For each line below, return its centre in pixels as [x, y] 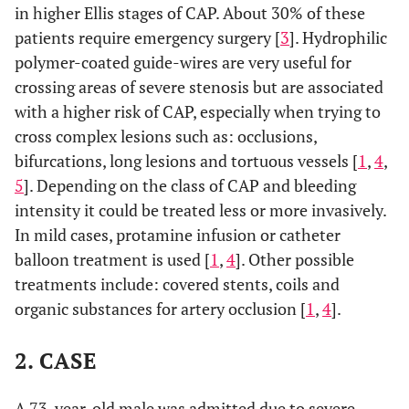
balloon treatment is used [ [112, 259]
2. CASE [56, 361]
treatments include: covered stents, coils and [177, 284]
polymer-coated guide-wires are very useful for [183, 62]
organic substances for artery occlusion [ [160, 309]
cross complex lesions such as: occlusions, [166, 136]
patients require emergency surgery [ [147, 37]
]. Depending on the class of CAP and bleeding [190, 185]
